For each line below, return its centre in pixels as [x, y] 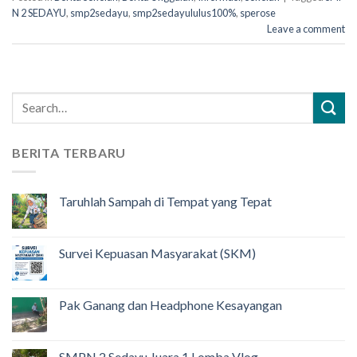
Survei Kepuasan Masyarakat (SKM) [157, 253]
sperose [258, 12]
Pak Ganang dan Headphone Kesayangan [171, 305]
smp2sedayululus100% [184, 12]
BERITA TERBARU [69, 152]
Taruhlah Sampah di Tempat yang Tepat [165, 202]
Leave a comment [306, 28]
